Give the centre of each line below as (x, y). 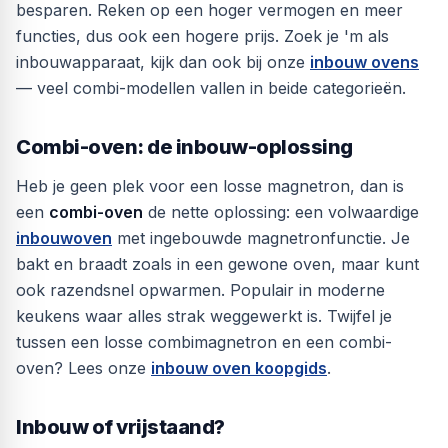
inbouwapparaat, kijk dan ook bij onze (163, 62)
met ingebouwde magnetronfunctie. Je (261, 238)
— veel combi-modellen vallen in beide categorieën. (211, 88)
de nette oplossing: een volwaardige (281, 212)
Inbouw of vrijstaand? (120, 427)
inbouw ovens (364, 62)
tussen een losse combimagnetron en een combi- (204, 342)
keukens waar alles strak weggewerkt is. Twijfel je (204, 316)
